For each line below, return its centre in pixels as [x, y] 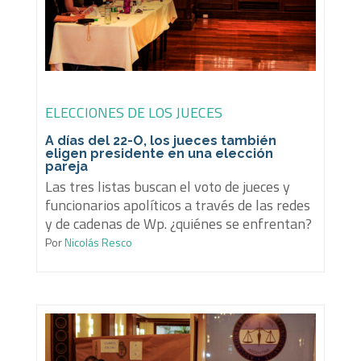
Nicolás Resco [97, 243]
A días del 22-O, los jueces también [160, 141]
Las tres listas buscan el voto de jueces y [167, 187]
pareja [66, 167]
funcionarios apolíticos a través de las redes [177, 205]
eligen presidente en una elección [159, 154]
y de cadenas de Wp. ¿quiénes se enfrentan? [178, 224]
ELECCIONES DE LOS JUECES [133, 113]
